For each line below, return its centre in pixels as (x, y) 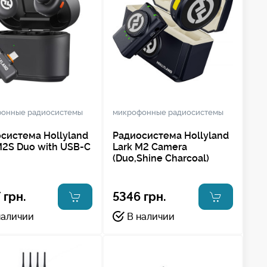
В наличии (150, 216)
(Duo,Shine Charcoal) (161, 158)
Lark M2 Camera (150, 147)
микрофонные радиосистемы (168, 112)
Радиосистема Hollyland (170, 135)
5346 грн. (139, 196)
